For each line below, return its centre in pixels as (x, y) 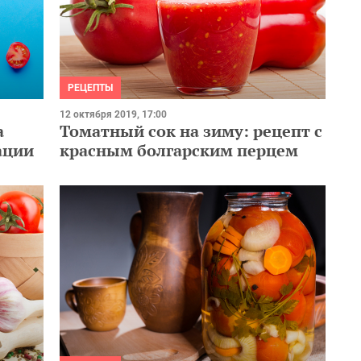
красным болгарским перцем (179, 150)
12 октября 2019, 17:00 (113, 114)
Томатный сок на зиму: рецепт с (191, 131)
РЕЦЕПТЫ (90, 87)
